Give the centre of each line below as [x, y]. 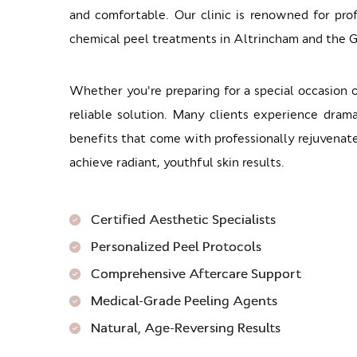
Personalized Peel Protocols [176, 246]
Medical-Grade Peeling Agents [184, 300]
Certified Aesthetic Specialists [183, 219]
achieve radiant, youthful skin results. [177, 162]
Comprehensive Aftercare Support [196, 273]
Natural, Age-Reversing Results [186, 328]
